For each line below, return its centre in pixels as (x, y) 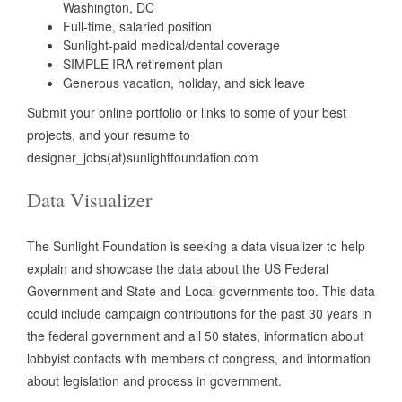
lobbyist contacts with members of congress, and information (199, 358)
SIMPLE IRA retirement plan (143, 64)
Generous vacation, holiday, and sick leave (184, 83)
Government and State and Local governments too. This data (201, 291)
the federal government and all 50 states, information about (195, 336)
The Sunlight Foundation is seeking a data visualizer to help (196, 246)
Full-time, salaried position (137, 26)
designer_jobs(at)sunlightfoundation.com (143, 157)
